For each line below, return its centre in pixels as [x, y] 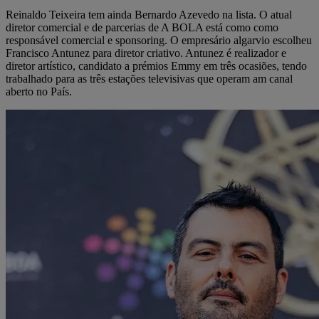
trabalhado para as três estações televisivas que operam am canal [149, 79]
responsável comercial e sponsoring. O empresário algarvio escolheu [159, 41]
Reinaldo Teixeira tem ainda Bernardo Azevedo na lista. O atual [149, 15]
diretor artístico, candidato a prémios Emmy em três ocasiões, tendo [156, 66]
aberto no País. [39, 92]
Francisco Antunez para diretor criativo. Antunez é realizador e [146, 53]
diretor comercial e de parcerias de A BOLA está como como [142, 28]
